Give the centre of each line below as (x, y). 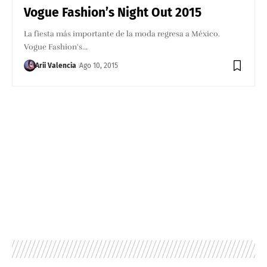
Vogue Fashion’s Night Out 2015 (113, 12)
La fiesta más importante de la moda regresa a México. (122, 34)
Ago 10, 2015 (99, 65)
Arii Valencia (56, 65)
